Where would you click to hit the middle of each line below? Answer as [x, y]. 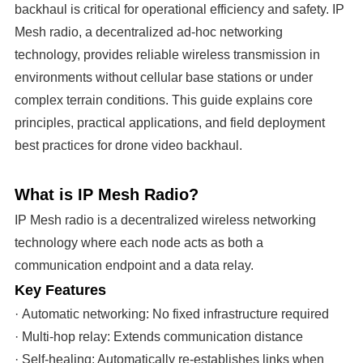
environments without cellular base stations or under [163, 77]
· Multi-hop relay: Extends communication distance [158, 336]
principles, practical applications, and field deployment [169, 122]
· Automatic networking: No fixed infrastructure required [171, 314]
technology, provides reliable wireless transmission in [167, 54]
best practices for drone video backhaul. [128, 145]
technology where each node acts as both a [139, 242]
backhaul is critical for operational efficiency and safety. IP [179, 9]
